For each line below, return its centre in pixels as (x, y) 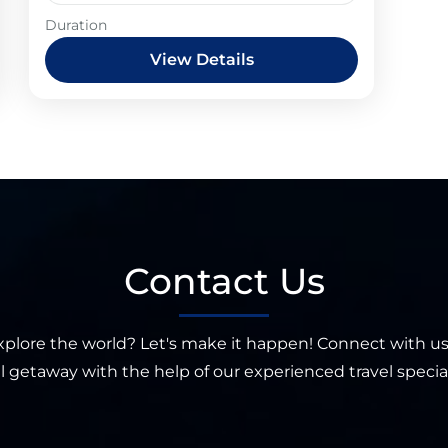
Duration (76, 25)
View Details (201, 59)
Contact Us (224, 281)
